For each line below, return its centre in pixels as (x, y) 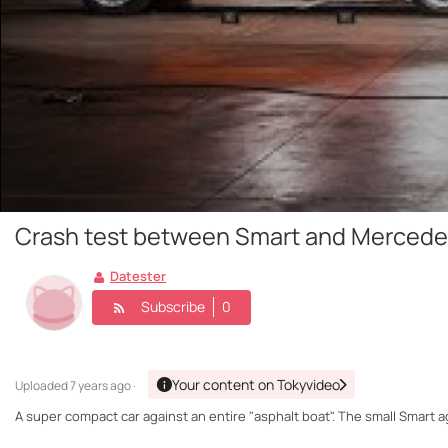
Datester (138, 276)
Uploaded (42, 386)
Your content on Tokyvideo (256, 385)
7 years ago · (103, 386)
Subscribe (173, 306)
